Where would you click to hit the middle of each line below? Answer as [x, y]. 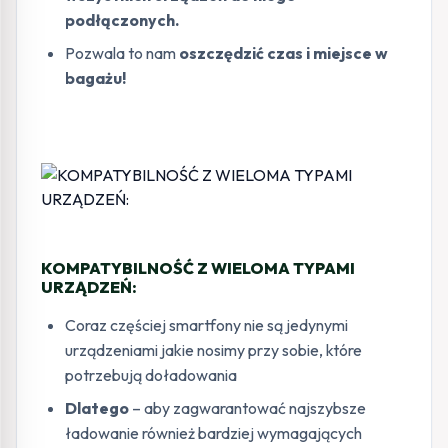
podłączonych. [122, 19]
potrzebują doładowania [151, 374]
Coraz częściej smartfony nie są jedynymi [206, 324]
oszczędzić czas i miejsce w [283, 52]
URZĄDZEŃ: [89, 286]
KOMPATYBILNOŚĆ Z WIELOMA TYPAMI [198, 267]
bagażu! [95, 77]
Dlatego [97, 407]
